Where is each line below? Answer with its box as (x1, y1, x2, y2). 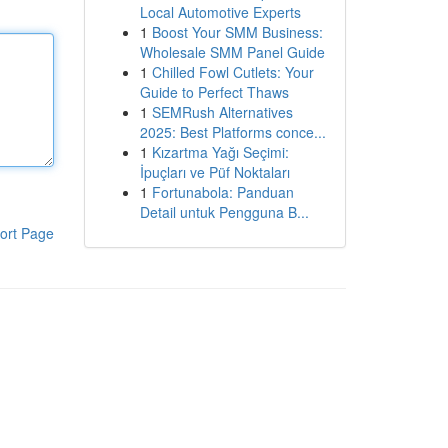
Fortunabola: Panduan (151, 182, 294, 202)
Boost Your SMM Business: (151, 22, 323, 42)
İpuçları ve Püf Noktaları (139, 162, 290, 182)
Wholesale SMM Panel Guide (139, 42, 325, 62)
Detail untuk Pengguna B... (139, 202, 309, 222)
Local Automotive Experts (139, 2, 301, 22)
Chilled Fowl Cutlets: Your (151, 62, 314, 82)
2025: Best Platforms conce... (139, 122, 326, 142)
